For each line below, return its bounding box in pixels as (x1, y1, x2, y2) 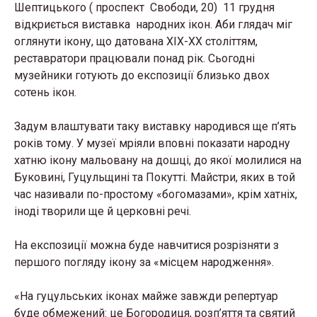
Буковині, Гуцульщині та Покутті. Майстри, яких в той (14, 171, 295, 184)
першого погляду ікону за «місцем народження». (14, 255, 274, 269)
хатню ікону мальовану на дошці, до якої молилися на (14, 154, 301, 167)
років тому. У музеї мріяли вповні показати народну (14, 137, 290, 150)
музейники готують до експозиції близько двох (14, 69, 270, 82)
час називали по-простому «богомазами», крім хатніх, (14, 188, 297, 201)
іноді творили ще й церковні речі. (14, 204, 191, 218)
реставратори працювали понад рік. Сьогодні (14, 52, 255, 65)
